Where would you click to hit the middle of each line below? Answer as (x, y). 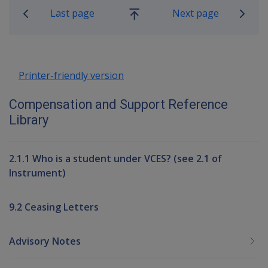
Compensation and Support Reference (118, 104)
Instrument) (37, 173)
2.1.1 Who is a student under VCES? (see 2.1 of (115, 158)
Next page (195, 13)
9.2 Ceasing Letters (54, 207)
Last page (73, 13)
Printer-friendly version (71, 75)
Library (29, 120)
